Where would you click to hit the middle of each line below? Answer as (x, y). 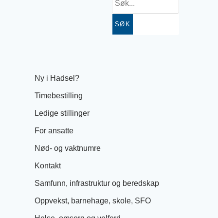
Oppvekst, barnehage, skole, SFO (93, 200)
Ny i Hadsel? (57, 78)
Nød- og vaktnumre (68, 148)
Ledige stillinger (62, 113)
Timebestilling (59, 95)
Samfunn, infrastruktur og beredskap (97, 183)
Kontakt (48, 165)
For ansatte (54, 130)
